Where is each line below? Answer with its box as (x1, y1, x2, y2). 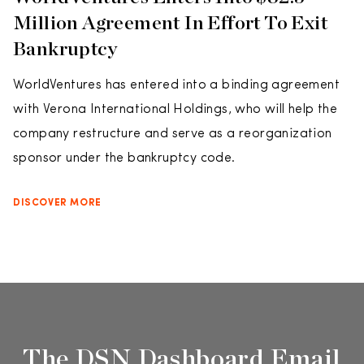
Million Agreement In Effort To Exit (13, 11, 327, 34)
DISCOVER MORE (13, 198, 102, 208)
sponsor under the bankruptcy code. (13, 152, 236, 165)
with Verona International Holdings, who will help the (13, 103, 338, 116)
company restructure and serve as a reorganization (13, 128, 332, 141)
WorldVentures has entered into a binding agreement (13, 79, 340, 92)
